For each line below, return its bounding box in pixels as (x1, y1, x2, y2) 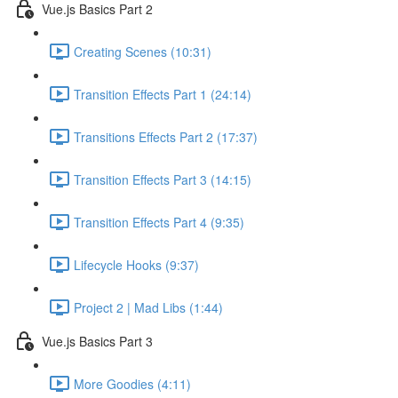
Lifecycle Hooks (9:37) (74, 255, 199, 274)
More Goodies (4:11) (74, 374, 191, 393)
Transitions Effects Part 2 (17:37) (74, 127, 258, 146)
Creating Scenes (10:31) (74, 42, 211, 60)
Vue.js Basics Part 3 (42, 331, 153, 350)
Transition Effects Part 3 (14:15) (74, 170, 251, 188)
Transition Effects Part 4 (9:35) (74, 212, 244, 231)
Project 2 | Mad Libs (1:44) (74, 298, 223, 316)
